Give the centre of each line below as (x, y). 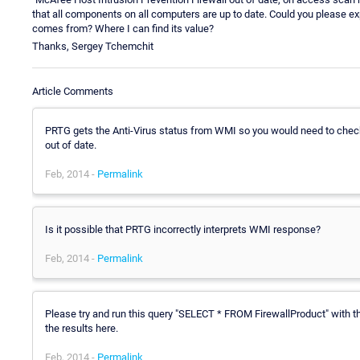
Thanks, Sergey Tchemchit (93, 46)
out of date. (71, 145)
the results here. (82, 328)
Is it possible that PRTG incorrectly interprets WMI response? (183, 229)
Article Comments (73, 91)
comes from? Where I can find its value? (123, 28)
